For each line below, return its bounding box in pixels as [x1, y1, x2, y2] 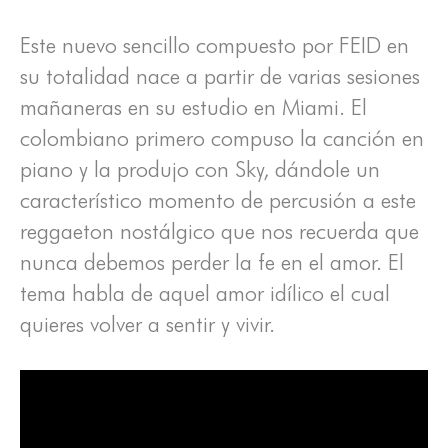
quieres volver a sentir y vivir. [20, 311, 275, 338]
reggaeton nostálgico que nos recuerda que [20, 218, 419, 245]
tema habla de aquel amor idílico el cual [20, 280, 390, 307]
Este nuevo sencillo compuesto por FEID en [20, 32, 409, 59]
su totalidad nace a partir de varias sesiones [20, 63, 420, 90]
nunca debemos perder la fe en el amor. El [20, 249, 404, 276]
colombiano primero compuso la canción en [20, 125, 424, 152]
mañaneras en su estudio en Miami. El [20, 94, 367, 121]
